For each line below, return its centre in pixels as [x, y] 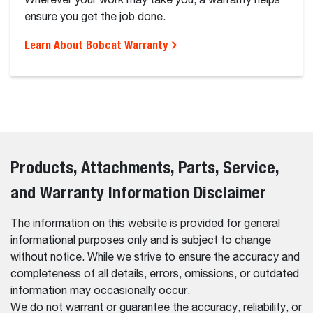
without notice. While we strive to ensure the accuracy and [155, 257]
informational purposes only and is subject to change [141, 241]
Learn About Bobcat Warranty [97, 45]
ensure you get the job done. [95, 17]
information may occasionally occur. [100, 291]
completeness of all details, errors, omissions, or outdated [155, 274]
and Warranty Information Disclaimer [138, 192]
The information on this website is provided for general [145, 224]
